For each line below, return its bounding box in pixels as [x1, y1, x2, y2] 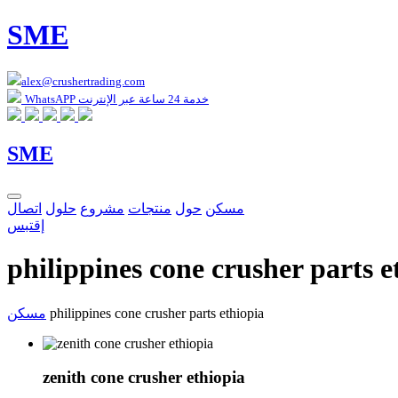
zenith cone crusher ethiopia [43, 368, 245, 387]
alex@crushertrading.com [21, 74, 145, 88]
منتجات [128, 200, 171, 216]
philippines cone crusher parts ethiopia [50, 305, 264, 321]
